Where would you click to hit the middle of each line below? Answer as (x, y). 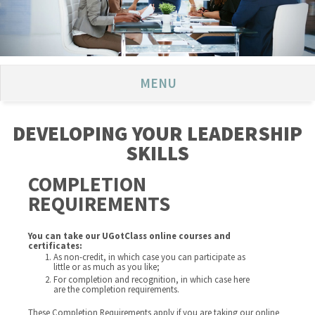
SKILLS (157, 153)
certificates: (56, 245)
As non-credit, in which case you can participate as (150, 257)
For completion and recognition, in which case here (152, 279)
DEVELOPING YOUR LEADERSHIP (157, 134)
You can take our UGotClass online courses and (130, 236)
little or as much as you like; (107, 266)
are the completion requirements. (117, 289)
